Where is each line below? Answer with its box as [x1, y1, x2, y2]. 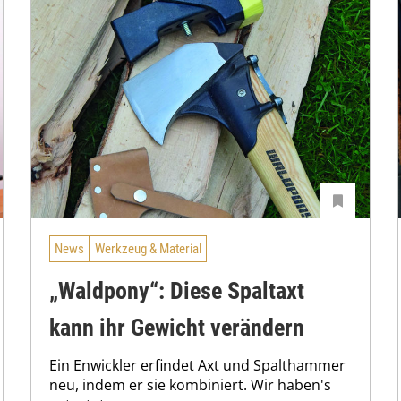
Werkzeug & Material [95, 241, 201, 258]
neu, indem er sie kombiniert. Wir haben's [49, 374, 331, 395]
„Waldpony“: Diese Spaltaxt [49, 277, 304, 304]
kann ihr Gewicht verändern [49, 313, 304, 341]
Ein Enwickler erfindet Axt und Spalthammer [49, 354, 346, 375]
